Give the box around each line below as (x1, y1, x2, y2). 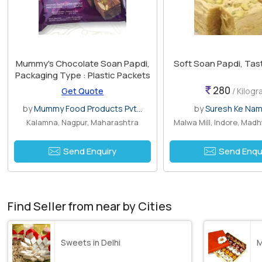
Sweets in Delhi (61, 237, 121, 249)
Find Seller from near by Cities (8, 198, 173, 214)
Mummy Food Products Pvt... (34, 102, 143, 114)
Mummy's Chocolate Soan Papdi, (15, 57, 150, 70)
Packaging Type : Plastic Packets (15, 68, 150, 81)
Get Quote (61, 85, 104, 96)
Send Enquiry (63, 144, 117, 157)
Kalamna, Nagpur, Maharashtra (26, 116, 139, 127)
